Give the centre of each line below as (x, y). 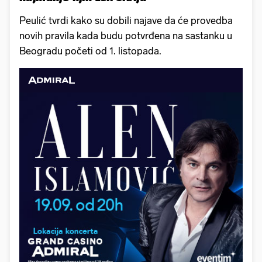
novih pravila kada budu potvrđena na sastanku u (126, 36)
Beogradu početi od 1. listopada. (90, 51)
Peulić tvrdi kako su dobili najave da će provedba (126, 21)
